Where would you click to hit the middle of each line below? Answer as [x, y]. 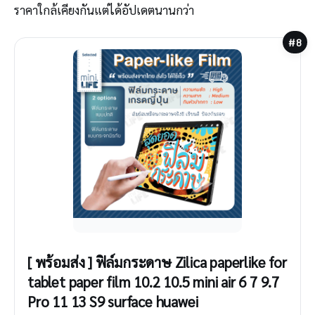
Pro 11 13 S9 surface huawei [113, 301]
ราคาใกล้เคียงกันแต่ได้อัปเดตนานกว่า [104, 9]
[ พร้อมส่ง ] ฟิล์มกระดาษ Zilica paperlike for [157, 262]
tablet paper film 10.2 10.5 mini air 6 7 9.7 [153, 281]
